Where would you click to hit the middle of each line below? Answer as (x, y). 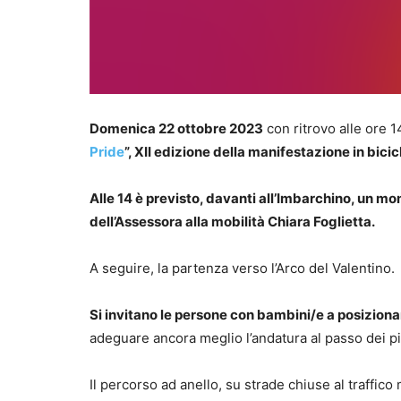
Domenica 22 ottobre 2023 (176, 129)
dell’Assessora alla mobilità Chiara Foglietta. (232, 222)
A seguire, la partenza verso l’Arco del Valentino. (244, 269)
